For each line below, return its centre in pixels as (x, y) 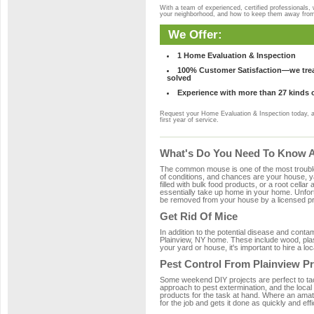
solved (179, 78)
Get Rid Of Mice (199, 216)
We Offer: (195, 34)
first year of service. (189, 120)
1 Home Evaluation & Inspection (237, 55)
